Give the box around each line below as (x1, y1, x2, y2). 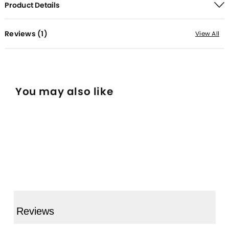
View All (195, 29, 219, 38)
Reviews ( (5, 28, 41, 39)
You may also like (15, 84, 113, 99)
